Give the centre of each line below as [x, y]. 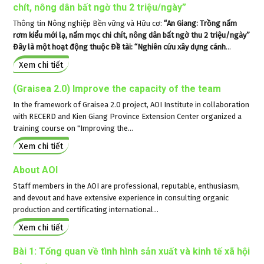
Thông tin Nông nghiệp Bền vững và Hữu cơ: [89, 23]
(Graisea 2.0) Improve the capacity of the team [117, 88]
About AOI [36, 170]
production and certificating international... [86, 209]
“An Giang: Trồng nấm [201, 23]
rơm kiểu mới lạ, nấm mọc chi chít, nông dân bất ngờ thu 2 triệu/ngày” [132, 35]
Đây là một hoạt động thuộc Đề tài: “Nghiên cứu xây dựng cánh [120, 47]
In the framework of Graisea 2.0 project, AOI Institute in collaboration [131, 104]
